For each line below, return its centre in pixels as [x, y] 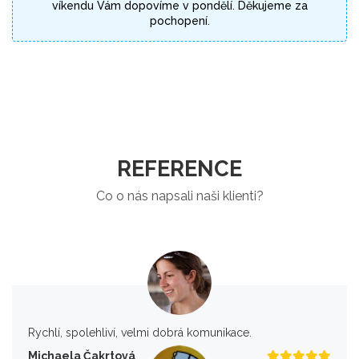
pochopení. [179, 21]
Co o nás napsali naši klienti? [179, 196]
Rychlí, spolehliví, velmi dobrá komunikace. [140, 333]
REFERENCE [179, 169]
